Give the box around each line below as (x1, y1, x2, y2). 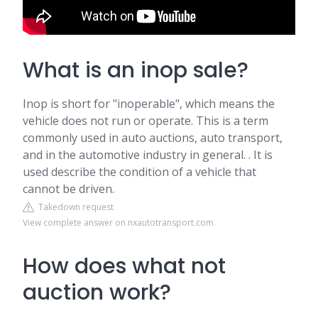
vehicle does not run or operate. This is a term (23, 113, 268, 128)
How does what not (23, 251, 226, 281)
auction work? (23, 278, 171, 307)
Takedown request (34, 201, 114, 213)
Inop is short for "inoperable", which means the (23, 96, 275, 111)
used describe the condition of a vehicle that (23, 164, 256, 180)
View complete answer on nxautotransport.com (23, 216, 214, 229)
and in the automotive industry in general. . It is (23, 147, 273, 163)
